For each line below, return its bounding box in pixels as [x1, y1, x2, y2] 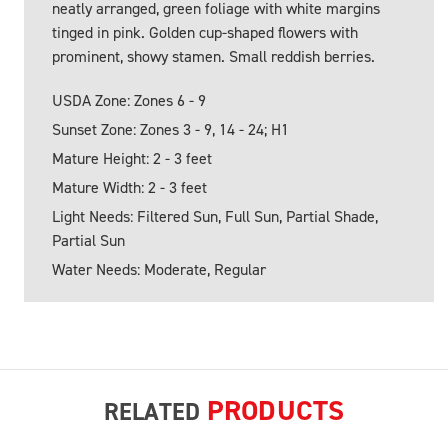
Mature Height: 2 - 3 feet [52, 148, 212, 170]
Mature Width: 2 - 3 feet [52, 177, 207, 199]
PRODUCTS [206, 392, 345, 430]
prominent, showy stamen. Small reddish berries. [52, 46, 375, 68]
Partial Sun [52, 230, 125, 252]
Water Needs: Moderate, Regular [52, 259, 266, 281]
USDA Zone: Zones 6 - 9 [52, 90, 206, 112]
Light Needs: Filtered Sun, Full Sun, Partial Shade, [52, 206, 378, 228]
